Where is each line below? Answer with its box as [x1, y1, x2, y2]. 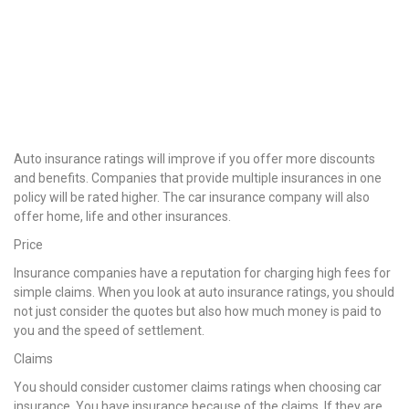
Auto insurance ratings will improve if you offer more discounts [14, 152, 375, 167]
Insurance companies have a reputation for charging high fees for [14, 266, 391, 281]
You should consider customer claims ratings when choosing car [14, 380, 382, 395]
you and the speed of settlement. [14, 323, 204, 339]
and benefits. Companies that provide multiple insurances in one [14, 171, 382, 186]
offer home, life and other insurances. [14, 209, 231, 225]
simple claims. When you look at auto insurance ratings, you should [14, 285, 394, 300]
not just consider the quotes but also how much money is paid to [14, 304, 382, 320]
